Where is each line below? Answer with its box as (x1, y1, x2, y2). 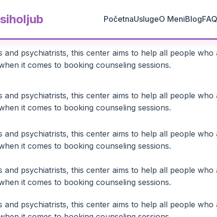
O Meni (159, 14, 185, 24)
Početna (104, 14, 134, 24)
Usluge (134, 14, 159, 24)
